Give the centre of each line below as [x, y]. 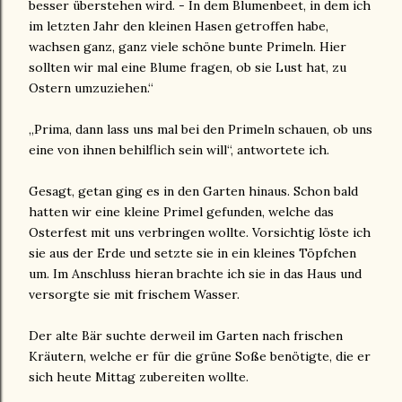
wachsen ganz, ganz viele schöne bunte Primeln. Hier [188, 47]
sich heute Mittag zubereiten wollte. [139, 377]
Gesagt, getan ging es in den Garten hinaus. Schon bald [193, 192]
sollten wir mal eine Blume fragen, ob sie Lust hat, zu [188, 68]
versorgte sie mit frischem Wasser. [134, 295]
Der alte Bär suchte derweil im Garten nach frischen [186, 336]
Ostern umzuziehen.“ [91, 88]
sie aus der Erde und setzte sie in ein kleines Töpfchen [192, 253]
